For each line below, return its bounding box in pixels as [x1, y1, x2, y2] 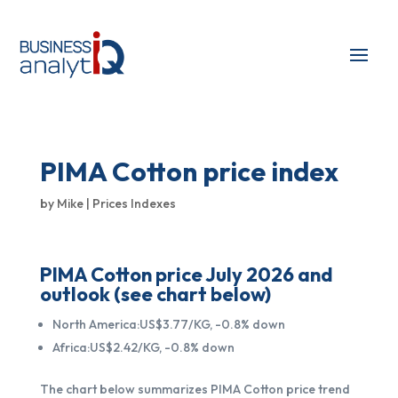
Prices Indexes [92, 195, 176, 211]
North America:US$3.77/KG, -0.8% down [52, 316, 285, 332]
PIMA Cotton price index [39, 155, 338, 188]
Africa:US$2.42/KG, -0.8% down [52, 339, 235, 355]
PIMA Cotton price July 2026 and [39, 262, 333, 287]
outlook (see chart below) [39, 282, 271, 306]
